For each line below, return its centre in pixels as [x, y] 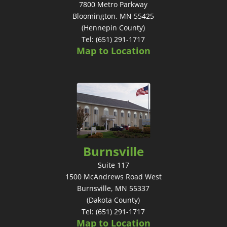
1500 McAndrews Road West [113, 176]
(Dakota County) [113, 200]
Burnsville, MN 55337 [113, 188]
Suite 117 [113, 165]
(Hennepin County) [113, 27]
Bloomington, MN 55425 [113, 16]
